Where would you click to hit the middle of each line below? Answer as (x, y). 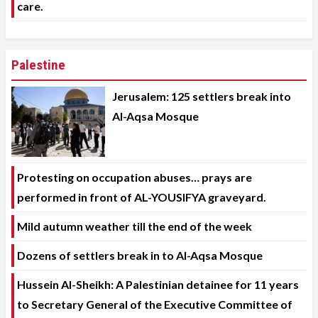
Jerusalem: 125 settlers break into (201, 96)
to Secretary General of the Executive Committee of (155, 304)
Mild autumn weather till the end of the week (135, 226)
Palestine (38, 65)
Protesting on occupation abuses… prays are (135, 177)
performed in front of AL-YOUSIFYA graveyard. (142, 197)
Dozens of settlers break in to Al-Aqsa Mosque (140, 255)
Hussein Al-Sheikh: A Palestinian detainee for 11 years (158, 284)
